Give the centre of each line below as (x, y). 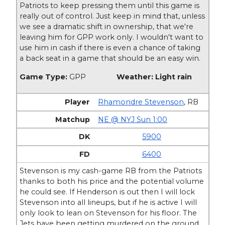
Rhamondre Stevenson (141, 102)
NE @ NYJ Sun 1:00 (133, 119)
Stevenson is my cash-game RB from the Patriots (111, 171)
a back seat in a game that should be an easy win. (110, 58)
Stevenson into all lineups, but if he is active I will (108, 203)
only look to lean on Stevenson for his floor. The (108, 213)
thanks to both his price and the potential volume (112, 182)
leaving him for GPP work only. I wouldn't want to (112, 37)
